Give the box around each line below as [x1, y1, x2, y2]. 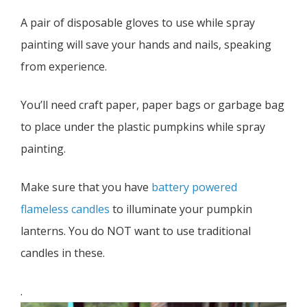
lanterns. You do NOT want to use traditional [21, 223, 251, 239]
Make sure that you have [21, 180, 151, 195]
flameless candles [21, 201, 110, 217]
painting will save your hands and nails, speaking [21, 37, 271, 53]
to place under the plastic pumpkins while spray [21, 119, 265, 135]
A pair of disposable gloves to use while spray [21, 15, 255, 31]
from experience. [21, 59, 107, 75]
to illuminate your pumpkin [110, 201, 252, 217]
